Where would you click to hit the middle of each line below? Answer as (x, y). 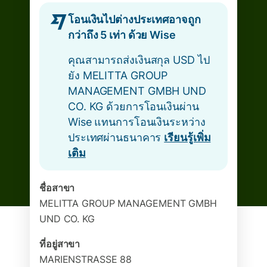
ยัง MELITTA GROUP (118, 75)
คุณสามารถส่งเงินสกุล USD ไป (139, 60)
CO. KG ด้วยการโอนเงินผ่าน (133, 106)
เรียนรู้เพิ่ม (187, 137)
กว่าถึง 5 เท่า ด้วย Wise (122, 35)
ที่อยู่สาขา (60, 244)
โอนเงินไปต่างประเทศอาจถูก (134, 19)
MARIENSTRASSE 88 (86, 259)
